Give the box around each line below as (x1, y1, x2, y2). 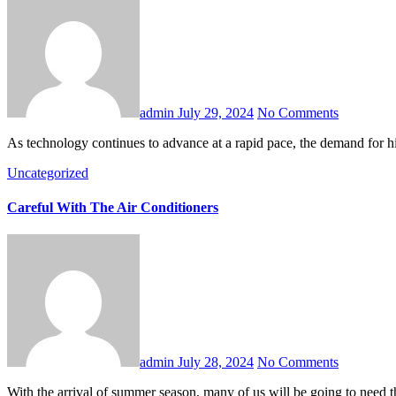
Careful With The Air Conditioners (7, 200, 218, 216)
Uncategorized (7, 164, 88, 180)
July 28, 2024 (178, 354, 254, 370)
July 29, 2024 (178, 104, 254, 120)
